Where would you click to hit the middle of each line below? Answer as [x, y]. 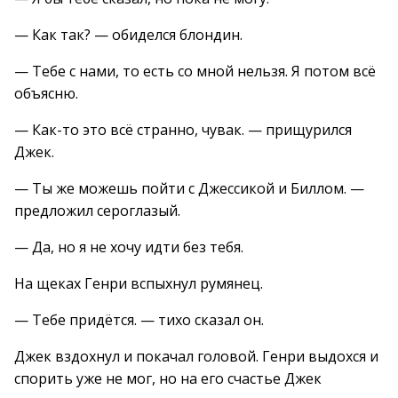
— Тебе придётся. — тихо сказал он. [139, 320]
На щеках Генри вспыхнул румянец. [139, 283]
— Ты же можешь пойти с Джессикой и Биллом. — [189, 188]
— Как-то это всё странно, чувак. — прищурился [183, 130]
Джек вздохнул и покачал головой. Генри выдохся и [196, 356]
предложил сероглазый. [97, 211]
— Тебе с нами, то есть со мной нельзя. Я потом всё [195, 71]
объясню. [46, 93]
